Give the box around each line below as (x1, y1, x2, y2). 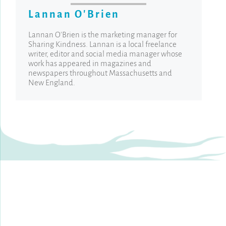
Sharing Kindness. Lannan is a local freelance (28, 40, 177, 49)
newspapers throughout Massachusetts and (28, 69, 173, 78)
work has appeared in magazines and (28, 59, 152, 68)
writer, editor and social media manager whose (28, 49, 183, 59)
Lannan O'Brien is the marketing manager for (28, 30, 178, 39)
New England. (28, 78, 76, 87)
